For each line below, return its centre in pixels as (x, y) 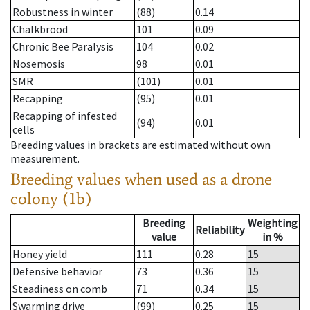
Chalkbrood (40, 29)
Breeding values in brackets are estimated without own (140, 145)
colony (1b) (51, 199)
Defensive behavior (57, 272)
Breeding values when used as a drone (141, 179)
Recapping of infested (65, 116)
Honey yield (40, 254)
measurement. (45, 159)
